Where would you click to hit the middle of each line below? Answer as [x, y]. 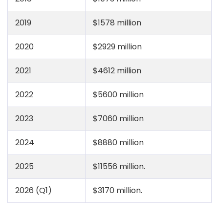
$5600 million [118, 95]
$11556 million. [119, 166]
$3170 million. [118, 190]
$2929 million [117, 47]
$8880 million [118, 142]
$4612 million [117, 71]
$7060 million [118, 119]
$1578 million [117, 23]
